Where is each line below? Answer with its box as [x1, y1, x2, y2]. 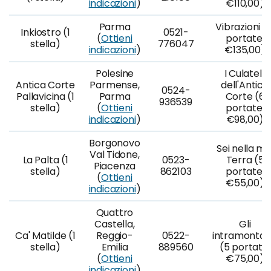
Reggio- [96, 229, 133, 243]
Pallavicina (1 [16, 90, 74, 103]
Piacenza [93, 159, 136, 173]
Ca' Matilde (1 [15, 229, 76, 243]
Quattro [96, 206, 134, 220]
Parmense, [90, 78, 140, 92]
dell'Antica [221, 78, 269, 92]
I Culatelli [224, 67, 266, 80]
